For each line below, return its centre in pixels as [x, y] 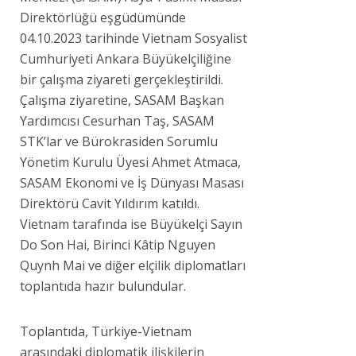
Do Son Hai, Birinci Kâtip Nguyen [118, 244]
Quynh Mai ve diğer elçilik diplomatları [133, 265]
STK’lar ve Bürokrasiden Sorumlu [119, 141]
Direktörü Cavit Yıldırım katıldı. [110, 203]
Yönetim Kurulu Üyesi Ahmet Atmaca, [130, 162]
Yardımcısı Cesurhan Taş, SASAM [117, 120]
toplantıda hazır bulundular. [103, 286]
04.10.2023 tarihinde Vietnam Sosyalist [133, 38]
